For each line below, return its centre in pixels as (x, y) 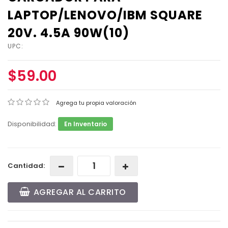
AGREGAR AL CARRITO (80, 192)
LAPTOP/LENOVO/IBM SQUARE (105, 15)
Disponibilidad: (33, 124)
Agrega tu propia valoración (96, 103)
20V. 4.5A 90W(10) (68, 33)
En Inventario (85, 124)
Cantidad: (26, 166)
